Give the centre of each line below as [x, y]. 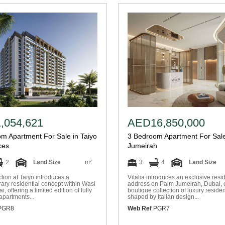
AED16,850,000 [166, 123]
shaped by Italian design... [163, 197]
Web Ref [140, 208]
